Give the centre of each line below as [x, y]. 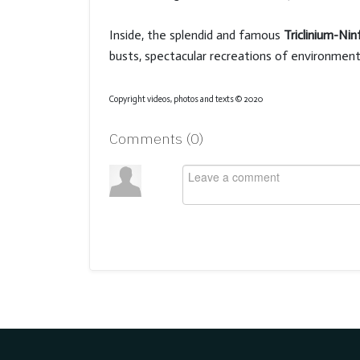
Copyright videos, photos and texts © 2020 [186, 99]
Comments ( [150, 138]
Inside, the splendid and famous [196, 35]
